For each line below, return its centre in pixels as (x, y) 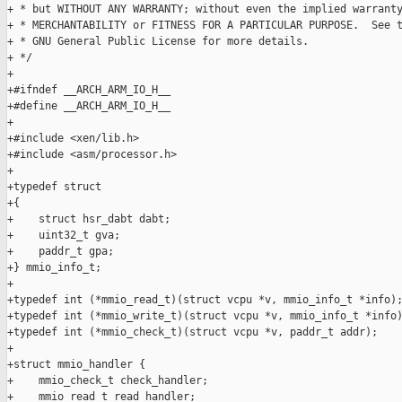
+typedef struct (54, 187)
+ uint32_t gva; (64, 236)
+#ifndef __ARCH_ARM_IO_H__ (89, 90)
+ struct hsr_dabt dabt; (89, 219)
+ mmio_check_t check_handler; (108, 381)
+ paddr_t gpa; (61, 252)
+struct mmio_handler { (76, 365)
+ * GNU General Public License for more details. (158, 42)
